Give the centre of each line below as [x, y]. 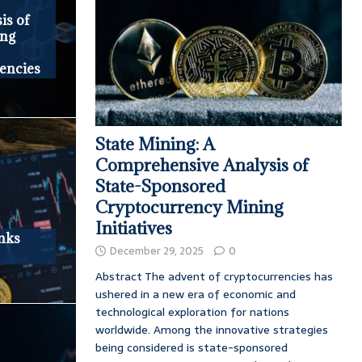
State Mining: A [155, 145]
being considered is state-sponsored [191, 348]
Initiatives [133, 229]
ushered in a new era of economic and [195, 295]
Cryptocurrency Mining [189, 208]
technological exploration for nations [192, 312]
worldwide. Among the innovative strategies [211, 330]
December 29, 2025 [156, 251]
